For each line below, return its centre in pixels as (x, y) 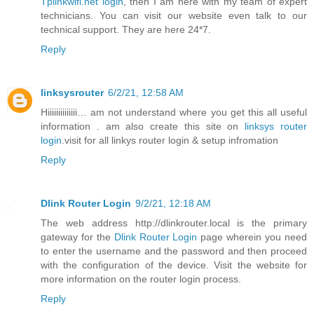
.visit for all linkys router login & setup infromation (170, 140)
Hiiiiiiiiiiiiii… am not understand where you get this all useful (174, 112)
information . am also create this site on (143, 126)
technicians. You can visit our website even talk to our (174, 15)
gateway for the (77, 237)
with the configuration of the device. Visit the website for (174, 265)
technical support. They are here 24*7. (126, 29)
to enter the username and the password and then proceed (174, 251)
